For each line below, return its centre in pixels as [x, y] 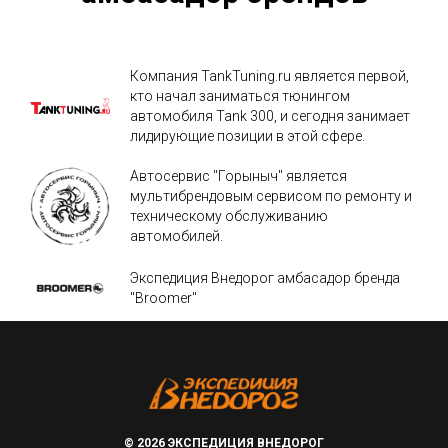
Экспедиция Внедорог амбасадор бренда [265, 278]
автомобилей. [176, 235]
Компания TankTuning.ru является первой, [269, 75]
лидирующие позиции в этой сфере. [247, 135]
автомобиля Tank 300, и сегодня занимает [270, 115]
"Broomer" [163, 298]
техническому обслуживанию [229, 215]
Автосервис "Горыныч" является [238, 175]
